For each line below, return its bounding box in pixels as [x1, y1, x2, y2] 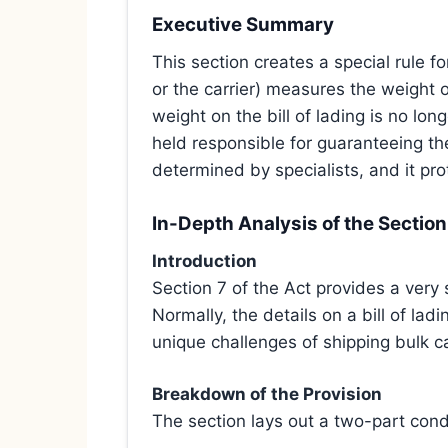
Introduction [152, 250, 257, 271]
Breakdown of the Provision [152, 384, 382, 404]
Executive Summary [152, 13, 334, 36]
